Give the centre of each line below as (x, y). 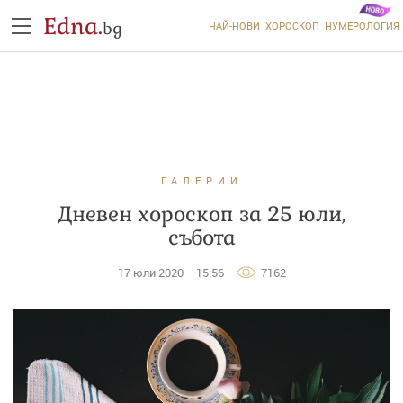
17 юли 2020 (150, 273)
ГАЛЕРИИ (201, 180)
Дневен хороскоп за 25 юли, (201, 214)
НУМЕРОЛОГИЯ (362, 26)
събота (201, 237)
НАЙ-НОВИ (234, 26)
